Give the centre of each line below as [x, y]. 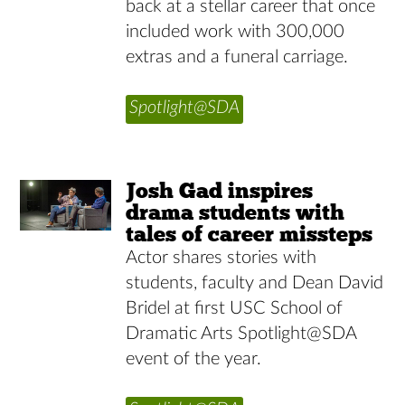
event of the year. [194, 358]
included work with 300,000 [235, 31]
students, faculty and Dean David [255, 283]
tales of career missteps [250, 233]
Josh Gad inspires [220, 190]
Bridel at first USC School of [235, 308]
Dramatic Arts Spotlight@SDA [241, 333]
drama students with [235, 212]
